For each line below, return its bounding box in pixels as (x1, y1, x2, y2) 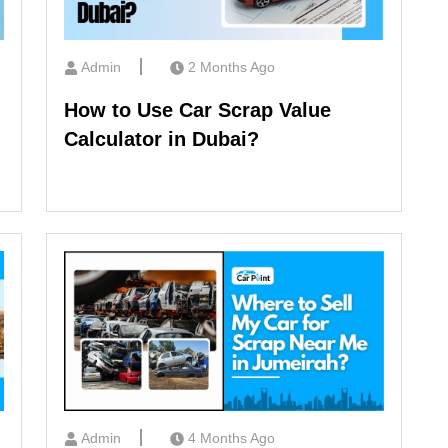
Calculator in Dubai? (64, 127, 259, 150)
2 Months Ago (188, 58, 275, 75)
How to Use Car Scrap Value (64, 98, 331, 121)
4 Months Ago (188, 429, 275, 446)
